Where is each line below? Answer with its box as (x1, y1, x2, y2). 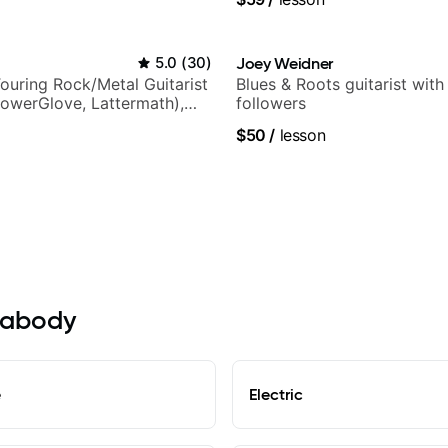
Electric (249, 384, 303, 405)
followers (236, 93, 306, 114)
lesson (275, 125, 326, 146)
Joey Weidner (236, 53, 334, 74)
